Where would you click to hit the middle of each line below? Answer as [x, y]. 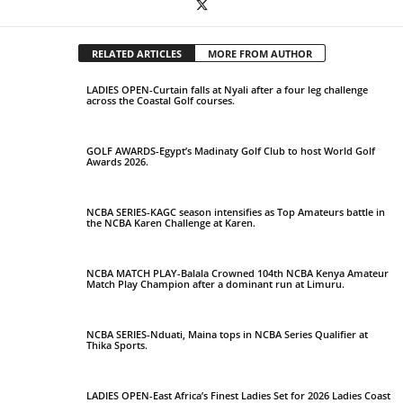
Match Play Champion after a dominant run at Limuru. [215, 284]
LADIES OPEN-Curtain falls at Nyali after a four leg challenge [227, 90]
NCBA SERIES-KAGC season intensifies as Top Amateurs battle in [236, 212]
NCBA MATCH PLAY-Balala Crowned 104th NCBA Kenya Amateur [237, 273]
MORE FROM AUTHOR [260, 54]
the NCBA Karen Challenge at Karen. [171, 223]
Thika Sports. [117, 345]
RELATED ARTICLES [136, 54]
